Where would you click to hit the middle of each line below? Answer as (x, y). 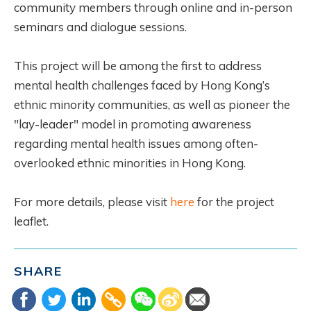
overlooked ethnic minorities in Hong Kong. (130, 162)
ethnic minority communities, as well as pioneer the (152, 104)
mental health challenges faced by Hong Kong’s (142, 85)
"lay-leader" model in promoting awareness (133, 124)
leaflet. (31, 221)
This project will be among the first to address (138, 65)
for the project (234, 201)
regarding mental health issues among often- (136, 143)
